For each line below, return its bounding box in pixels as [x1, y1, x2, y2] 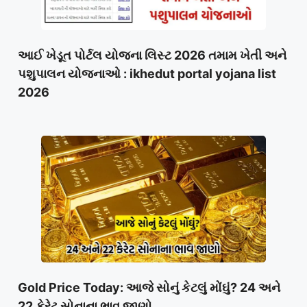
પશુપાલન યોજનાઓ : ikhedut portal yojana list [18, 66, 276, 82]
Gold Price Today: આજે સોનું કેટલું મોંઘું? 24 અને [18, 280, 280, 295]
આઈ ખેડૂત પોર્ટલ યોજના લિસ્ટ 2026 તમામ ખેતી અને [18, 48, 286, 63]
